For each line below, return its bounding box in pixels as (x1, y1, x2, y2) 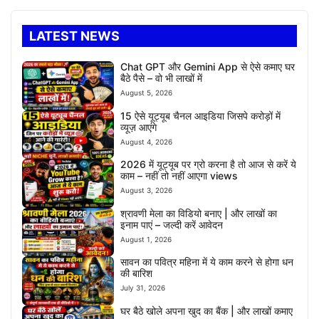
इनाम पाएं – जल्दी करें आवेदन (120, 218, 224, 231)
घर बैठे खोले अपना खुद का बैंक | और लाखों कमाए (120, 304, 293, 317)
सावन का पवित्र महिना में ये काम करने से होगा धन (120, 256, 294, 268)
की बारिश (120, 267, 153, 280)
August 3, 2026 (120, 186, 173, 195)
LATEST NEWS (29, 28, 120, 44)
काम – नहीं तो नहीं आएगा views (120, 169, 239, 182)
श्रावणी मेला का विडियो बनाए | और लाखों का (120, 206, 278, 219)
